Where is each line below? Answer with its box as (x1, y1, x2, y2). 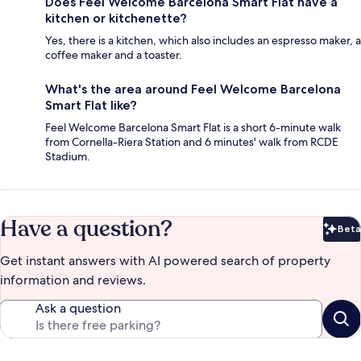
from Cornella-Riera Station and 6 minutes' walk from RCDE (45, 135, 338, 150)
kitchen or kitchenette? (45, 10, 187, 27)
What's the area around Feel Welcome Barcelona (45, 81, 341, 98)
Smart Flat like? (45, 98, 137, 114)
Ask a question (35, 300, 121, 317)
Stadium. (45, 149, 90, 164)
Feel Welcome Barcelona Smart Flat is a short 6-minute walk (45, 120, 341, 135)
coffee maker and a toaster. (45, 48, 182, 63)
